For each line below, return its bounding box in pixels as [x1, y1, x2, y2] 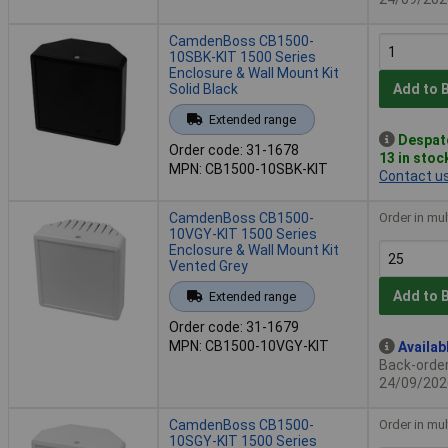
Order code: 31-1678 [169, 141, 299, 158]
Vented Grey [169, 257, 248, 274]
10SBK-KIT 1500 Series [169, 48, 316, 65]
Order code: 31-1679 [169, 318, 299, 335]
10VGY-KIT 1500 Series [169, 225, 317, 242]
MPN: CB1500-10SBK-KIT [169, 160, 328, 177]
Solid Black [169, 80, 238, 97]
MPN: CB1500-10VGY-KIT [169, 337, 329, 354]
